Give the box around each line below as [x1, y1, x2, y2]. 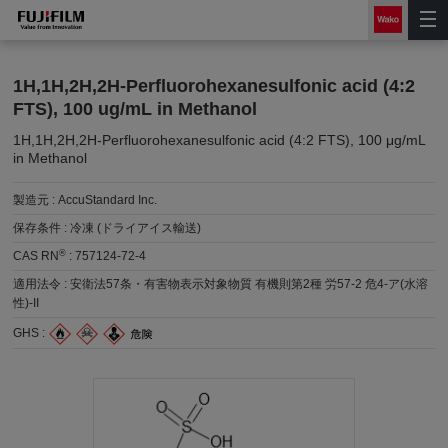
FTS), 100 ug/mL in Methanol [13, 99, 258, 119]
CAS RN [13, 249, 60, 263]
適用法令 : [13, 277, 71, 291]
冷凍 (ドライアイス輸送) [70, 221, 202, 235]
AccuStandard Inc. [58, 193, 158, 207]
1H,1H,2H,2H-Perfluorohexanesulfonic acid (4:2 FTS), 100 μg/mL [13, 132, 426, 148]
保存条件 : [13, 221, 71, 235]
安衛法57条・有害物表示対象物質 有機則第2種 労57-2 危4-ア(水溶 [70, 277, 429, 291]
